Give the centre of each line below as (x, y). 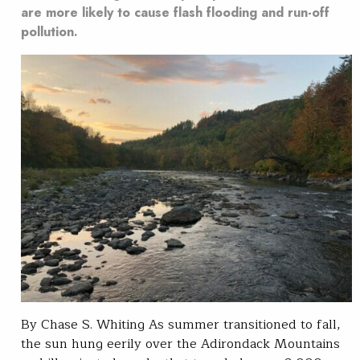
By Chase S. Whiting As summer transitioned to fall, (181, 325)
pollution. (49, 31)
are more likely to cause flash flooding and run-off (175, 12)
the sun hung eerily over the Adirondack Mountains (180, 344)
